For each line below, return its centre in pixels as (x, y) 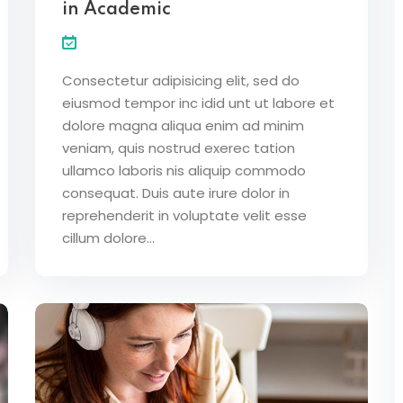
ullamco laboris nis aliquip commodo (184, 170)
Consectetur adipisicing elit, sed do (181, 80)
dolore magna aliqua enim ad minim (183, 125)
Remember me (113, 65)
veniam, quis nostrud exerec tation (179, 148)
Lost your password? (296, 64)
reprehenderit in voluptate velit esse (184, 215)
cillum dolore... (108, 237)
